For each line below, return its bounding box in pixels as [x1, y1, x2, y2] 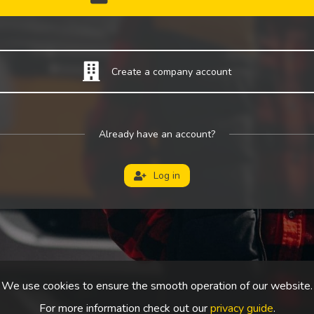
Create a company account [111, 64, 231, 78]
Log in [153, 169, 180, 182]
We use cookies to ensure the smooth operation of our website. [1, 278, 313, 294]
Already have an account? [99, 128, 215, 142]
